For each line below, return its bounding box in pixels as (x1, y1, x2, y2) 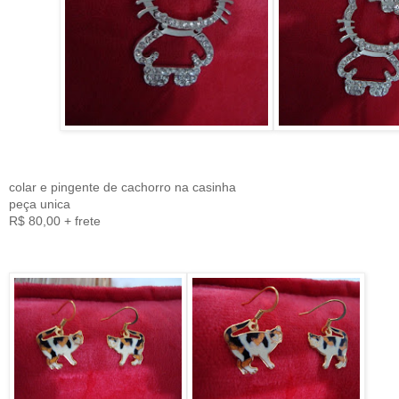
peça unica (9, 197, 74, 212)
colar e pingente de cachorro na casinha (9, 180, 240, 195)
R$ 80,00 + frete (9, 214, 101, 229)
